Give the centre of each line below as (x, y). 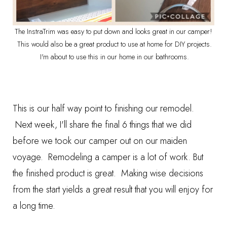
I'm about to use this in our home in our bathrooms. (113, 57)
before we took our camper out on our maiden (100, 141)
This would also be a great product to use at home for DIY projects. (113, 44)
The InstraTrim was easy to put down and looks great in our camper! (113, 31)
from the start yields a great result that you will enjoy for (113, 190)
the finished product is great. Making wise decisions (108, 173)
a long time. (34, 206)
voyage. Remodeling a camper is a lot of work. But (108, 157)
